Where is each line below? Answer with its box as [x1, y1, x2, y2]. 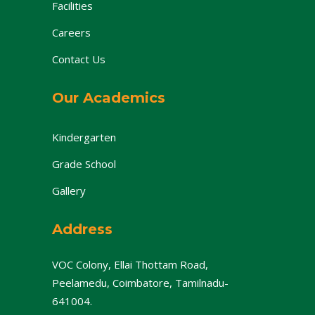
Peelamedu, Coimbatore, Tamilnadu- [52, 275, 229, 290]
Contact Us [52, 51, 105, 66]
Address [52, 220, 112, 238]
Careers [52, 25, 91, 39]
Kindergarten [52, 129, 116, 144]
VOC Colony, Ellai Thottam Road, [52, 257, 208, 271]
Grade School [52, 156, 116, 171]
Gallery [52, 183, 86, 198]
